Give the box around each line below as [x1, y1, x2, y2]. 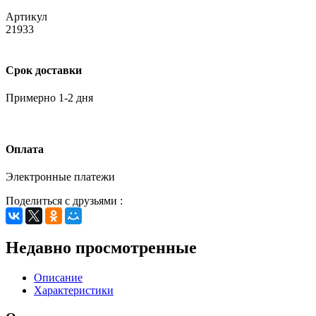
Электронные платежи [6, 171, 115, 183]
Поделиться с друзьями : [6, 195, 123, 207]
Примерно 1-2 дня [6, 91, 93, 104]
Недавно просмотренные [6, 238, 197, 257]
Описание [34, 272, 83, 284]
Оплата [6, 143, 44, 156]
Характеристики [34, 284, 114, 297]
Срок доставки [6, 63, 82, 76]
